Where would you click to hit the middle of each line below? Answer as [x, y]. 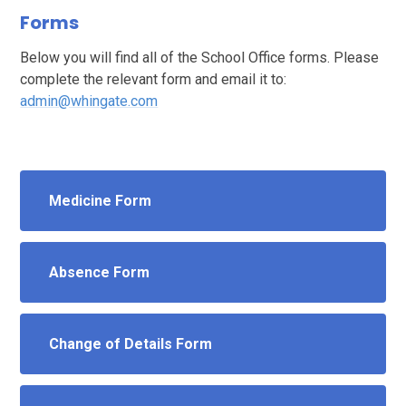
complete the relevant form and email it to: [154, 79]
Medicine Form [101, 200]
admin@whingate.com [89, 101]
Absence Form [100, 272]
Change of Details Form [131, 343]
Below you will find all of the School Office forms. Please [200, 57]
